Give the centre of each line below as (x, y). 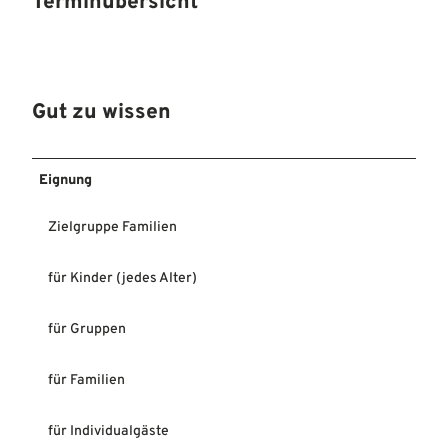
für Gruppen (87, 329)
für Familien (86, 380)
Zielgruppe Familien (112, 227)
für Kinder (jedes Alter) (122, 278)
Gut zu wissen (101, 113)
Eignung (65, 180)
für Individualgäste (108, 431)
